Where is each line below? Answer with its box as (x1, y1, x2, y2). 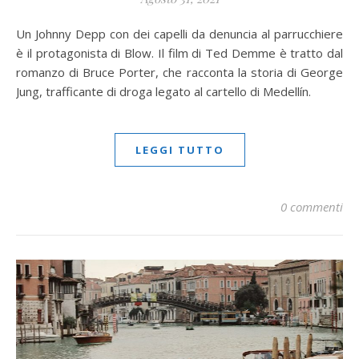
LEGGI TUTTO (135, 143, 224, 158)
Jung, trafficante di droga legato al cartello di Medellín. (16, 83, 311, 100)
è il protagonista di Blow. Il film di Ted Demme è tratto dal (16, 45, 343, 62)
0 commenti (280, 199, 343, 216)
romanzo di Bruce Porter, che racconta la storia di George (16, 64, 343, 81)
